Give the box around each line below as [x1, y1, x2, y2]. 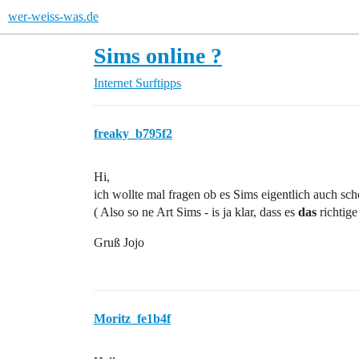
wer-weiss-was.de [8, 10, 99, 23]
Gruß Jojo [94, 236, 144, 249]
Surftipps [135, 76, 181, 90]
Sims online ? [94, 43, 222, 68]
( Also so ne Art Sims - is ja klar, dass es [94, 205, 298, 219]
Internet [94, 76, 132, 90]
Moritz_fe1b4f [94, 312, 171, 325]
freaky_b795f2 [94, 127, 172, 140]
